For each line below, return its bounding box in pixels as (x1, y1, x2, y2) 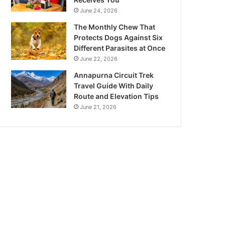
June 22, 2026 (80, 55, 118, 62)
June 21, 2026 (80, 103, 117, 110)
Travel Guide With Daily (74, 81, 154, 90)
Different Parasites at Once (74, 43, 166, 52)
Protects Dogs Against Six (74, 33, 163, 42)
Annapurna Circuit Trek (74, 70, 154, 79)
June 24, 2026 (80, 7, 118, 14)
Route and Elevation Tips (74, 91, 159, 100)
